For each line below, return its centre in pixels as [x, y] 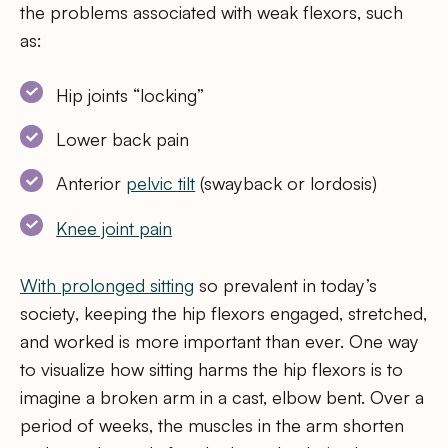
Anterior [91, 183]
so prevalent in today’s [285, 285]
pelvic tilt [161, 183]
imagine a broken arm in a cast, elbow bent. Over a [222, 397]
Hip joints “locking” [130, 94]
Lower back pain [123, 138]
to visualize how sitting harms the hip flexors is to [211, 369]
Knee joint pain [114, 227]
